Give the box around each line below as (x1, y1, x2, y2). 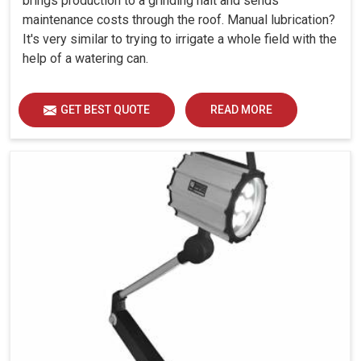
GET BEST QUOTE (60, 103, 150, 117)
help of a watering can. (23, 51, 148, 67)
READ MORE (210, 103, 272, 117)
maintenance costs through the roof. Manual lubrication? (23, 12, 335, 28)
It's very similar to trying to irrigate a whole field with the (23, 31, 337, 48)
